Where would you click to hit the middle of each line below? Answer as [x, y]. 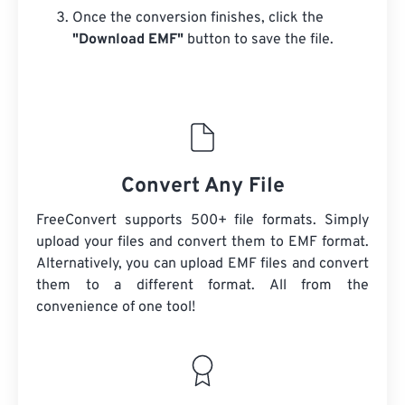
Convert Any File [202, 187]
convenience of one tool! [116, 307]
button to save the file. [259, 40]
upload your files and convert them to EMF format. [202, 242]
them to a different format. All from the [202, 286]
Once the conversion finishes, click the [198, 18]
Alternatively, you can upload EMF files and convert [202, 264]
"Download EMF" [128, 40]
